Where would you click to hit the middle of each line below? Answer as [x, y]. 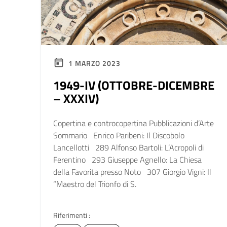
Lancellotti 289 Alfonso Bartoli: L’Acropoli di [128, 147]
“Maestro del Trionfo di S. [95, 184]
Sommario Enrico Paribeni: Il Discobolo [119, 135]
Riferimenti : [72, 215]
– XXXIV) [76, 98]
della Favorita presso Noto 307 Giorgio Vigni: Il [132, 172]
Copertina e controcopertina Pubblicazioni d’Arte [134, 123]
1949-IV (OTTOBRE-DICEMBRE [134, 85]
